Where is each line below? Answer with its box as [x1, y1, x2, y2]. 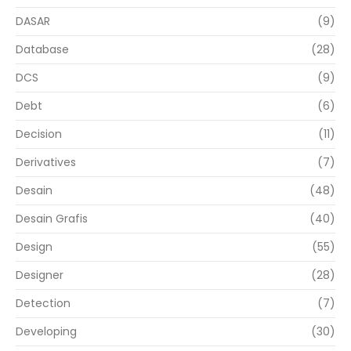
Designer [16, 267, 63, 284]
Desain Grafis [16, 211, 88, 227]
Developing [16, 324, 77, 340]
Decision [16, 126, 62, 143]
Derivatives [16, 154, 76, 171]
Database [16, 42, 69, 58]
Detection [16, 295, 71, 312]
